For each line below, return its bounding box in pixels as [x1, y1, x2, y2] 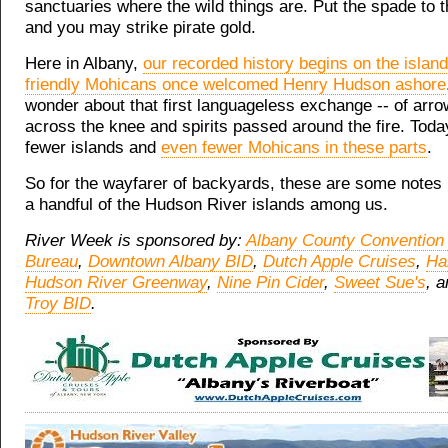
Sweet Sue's [334, 273, 426, 292]
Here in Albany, [25, 54, 143, 73]
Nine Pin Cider [217, 273, 324, 292]
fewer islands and [25, 138, 161, 157]
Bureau [25, 252, 78, 271]
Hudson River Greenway [25, 273, 207, 292]
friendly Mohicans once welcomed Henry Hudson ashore [25, 75, 446, 94]
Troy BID [25, 294, 91, 313]
